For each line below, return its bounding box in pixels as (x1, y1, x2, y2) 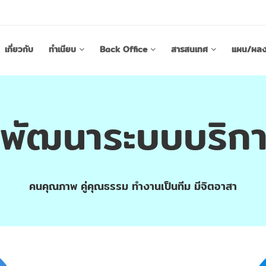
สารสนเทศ (171, 43, 208, 56)
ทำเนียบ (49, 43, 76, 56)
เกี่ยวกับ (5, 43, 33, 56)
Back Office (100, 43, 147, 56)
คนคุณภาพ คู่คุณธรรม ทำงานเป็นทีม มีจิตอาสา (29, 178, 237, 195)
